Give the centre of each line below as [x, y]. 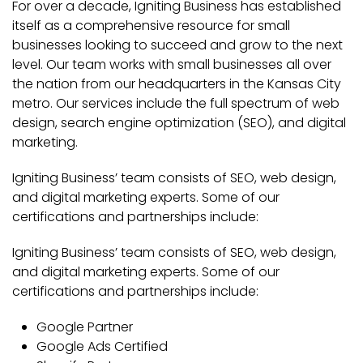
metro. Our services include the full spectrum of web [176, 103]
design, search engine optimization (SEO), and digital [179, 122]
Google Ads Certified [102, 346]
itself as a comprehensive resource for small [151, 25]
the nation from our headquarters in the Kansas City [177, 83]
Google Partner [85, 327]
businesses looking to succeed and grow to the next [177, 45]
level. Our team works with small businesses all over [172, 64]
